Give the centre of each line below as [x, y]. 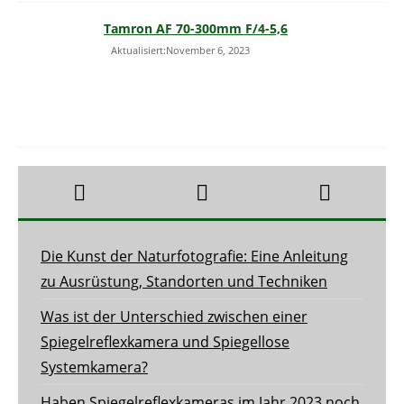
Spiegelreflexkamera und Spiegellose [165, 342]
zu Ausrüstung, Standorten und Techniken [184, 282]
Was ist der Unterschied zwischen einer [174, 317]
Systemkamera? [94, 367]
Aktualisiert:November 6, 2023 [179, 50]
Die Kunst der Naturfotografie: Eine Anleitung [194, 257]
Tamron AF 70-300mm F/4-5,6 [196, 29]
